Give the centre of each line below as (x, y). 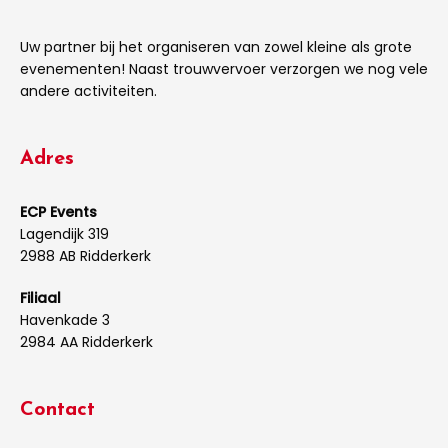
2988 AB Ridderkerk (85, 255)
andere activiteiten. (88, 90)
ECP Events (58, 211)
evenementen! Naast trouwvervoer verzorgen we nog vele (224, 68)
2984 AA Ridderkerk (86, 341)
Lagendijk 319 (64, 233)
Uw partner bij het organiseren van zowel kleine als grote (216, 46)
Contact (57, 409)
